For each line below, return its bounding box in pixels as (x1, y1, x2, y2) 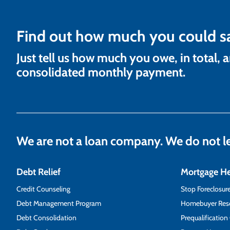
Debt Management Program (16, 198, 101, 208)
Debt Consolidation (16, 213, 76, 222)
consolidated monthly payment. (16, 64, 185, 80)
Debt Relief (16, 166, 61, 178)
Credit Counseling (16, 184, 70, 194)
